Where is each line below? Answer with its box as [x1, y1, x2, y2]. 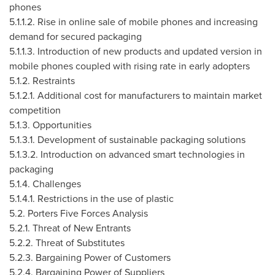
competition [9, 103, 61, 117]
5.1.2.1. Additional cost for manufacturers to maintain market [9, 88, 262, 103]
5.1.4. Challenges [9, 177, 81, 191]
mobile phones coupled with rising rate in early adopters [9, 59, 250, 73]
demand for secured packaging [9, 29, 142, 44]
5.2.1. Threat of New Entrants [9, 221, 131, 235]
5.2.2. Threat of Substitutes [9, 236, 125, 250]
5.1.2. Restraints [9, 74, 75, 88]
